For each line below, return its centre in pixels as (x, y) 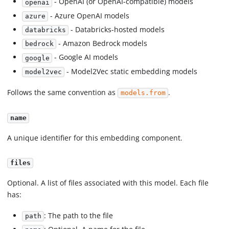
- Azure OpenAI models (88, 15)
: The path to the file (78, 215)
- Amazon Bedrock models (101, 43)
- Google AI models (85, 57)
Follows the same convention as (63, 93)
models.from (143, 93)
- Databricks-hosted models (116, 29)
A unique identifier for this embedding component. (95, 138)
